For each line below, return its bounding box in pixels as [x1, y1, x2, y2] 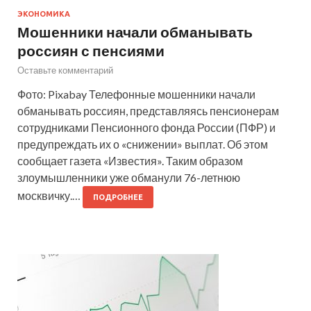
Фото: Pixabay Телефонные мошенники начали [17, 87, 255, 101]
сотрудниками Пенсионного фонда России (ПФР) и [17, 120, 276, 134]
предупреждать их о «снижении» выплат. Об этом [17, 137, 268, 151]
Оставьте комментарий [17, 64, 113, 76]
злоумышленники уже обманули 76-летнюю [17, 170, 240, 184]
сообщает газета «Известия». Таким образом [17, 153, 243, 167]
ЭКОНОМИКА [17, 9, 70, 18]
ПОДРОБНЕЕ [93, 192, 143, 201]
